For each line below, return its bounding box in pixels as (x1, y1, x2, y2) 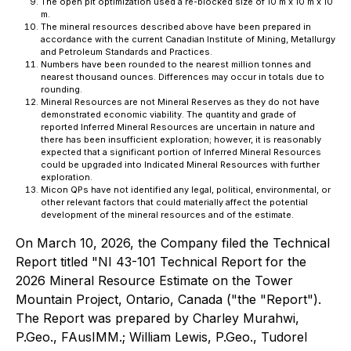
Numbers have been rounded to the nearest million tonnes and (41, 59, 311, 70)
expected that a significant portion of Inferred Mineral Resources (41, 147, 321, 157)
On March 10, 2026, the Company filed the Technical (16, 235, 330, 251)
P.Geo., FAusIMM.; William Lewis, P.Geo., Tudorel (16, 329, 307, 345)
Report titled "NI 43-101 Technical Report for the (16, 254, 306, 270)
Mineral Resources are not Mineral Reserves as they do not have (41, 96, 320, 107)
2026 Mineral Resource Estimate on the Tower (16, 273, 293, 288)
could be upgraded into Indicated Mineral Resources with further (41, 159, 320, 170)
